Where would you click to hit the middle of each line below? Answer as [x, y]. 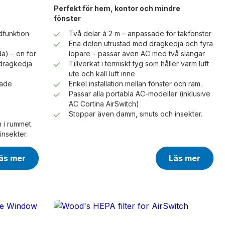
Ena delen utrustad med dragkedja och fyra [141, 44]
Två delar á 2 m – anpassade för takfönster [140, 34]
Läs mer [184, 158]
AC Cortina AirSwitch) [104, 104]
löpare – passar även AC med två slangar [137, 54]
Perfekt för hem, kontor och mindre [117, 9]
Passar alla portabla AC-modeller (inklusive [139, 94]
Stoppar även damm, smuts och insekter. [135, 114]
